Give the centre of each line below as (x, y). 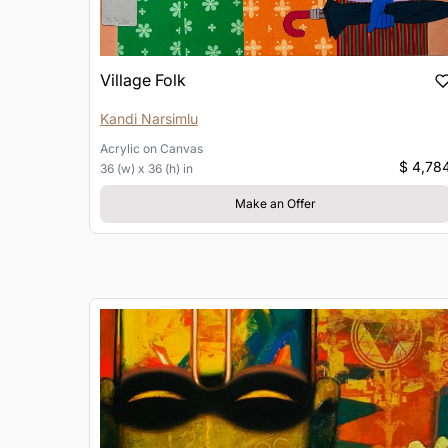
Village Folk (143, 79)
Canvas (181, 148)
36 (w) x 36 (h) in (146, 168)
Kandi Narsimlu (149, 118)
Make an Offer (275, 203)
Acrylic (120, 148)
